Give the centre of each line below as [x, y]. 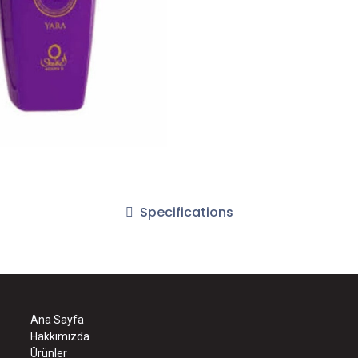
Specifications [185, 213]
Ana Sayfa [57, 319]
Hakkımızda [60, 336]
